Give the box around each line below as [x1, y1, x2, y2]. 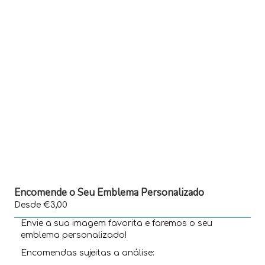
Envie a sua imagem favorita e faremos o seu [21, 218, 212, 228]
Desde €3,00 [14, 200, 67, 209]
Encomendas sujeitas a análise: [21, 248, 154, 257]
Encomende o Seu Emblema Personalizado [14, 185, 204, 199]
